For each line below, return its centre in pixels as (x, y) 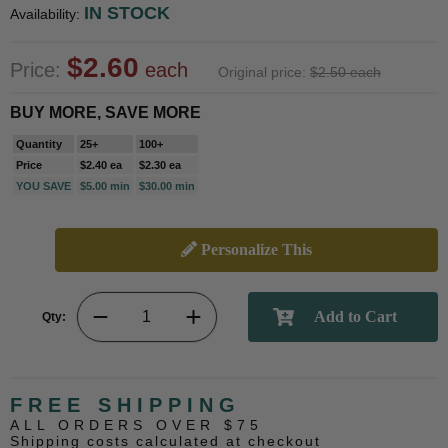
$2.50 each (345, 72)
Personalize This (254, 250)
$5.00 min (105, 186)
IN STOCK (127, 13)
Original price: (264, 72)
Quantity (39, 144)
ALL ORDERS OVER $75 (136, 425)
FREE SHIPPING (125, 405)
